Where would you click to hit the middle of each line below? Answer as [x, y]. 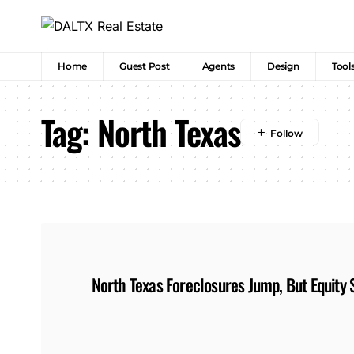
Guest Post [145, 66]
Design [283, 66]
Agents [218, 66]
